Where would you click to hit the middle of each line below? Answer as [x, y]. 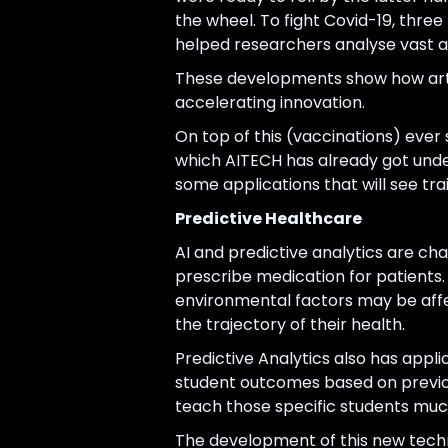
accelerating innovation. [269, 103]
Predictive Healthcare [268, 219]
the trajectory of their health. [289, 325]
